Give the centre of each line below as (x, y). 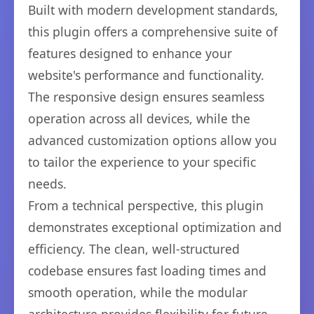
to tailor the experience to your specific (142, 162)
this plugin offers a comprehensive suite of (153, 32)
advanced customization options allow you (152, 140)
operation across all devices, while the (139, 118)
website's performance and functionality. (146, 75)
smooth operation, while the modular (138, 292)
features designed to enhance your (130, 53)
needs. (47, 184)
